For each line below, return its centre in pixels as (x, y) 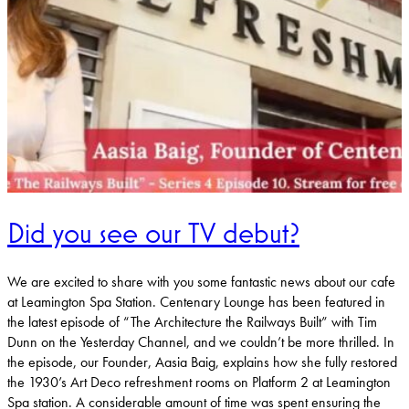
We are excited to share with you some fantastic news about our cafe (201, 281)
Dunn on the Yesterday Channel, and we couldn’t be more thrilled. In (201, 341)
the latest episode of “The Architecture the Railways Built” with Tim (192, 321)
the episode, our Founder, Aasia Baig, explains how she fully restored (202, 362)
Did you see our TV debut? (153, 232)
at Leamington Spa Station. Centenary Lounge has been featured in (196, 301)
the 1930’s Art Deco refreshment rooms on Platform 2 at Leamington (199, 382)
